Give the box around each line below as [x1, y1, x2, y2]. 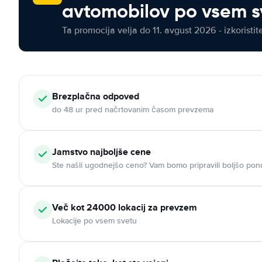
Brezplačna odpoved [52, 89, 139, 103]
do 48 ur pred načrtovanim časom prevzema [52, 105, 213, 115]
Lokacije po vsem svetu [52, 216, 137, 226]
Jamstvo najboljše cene [52, 145, 151, 158]
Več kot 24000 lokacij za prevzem [52, 201, 197, 214]
